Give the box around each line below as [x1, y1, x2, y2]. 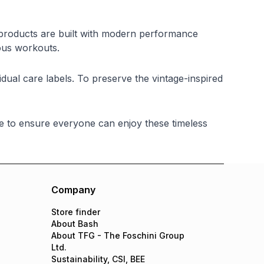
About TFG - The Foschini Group [51, 230, 185, 240]
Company [51, 184, 96, 196]
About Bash [51, 219, 99, 229]
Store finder [51, 207, 101, 217]
